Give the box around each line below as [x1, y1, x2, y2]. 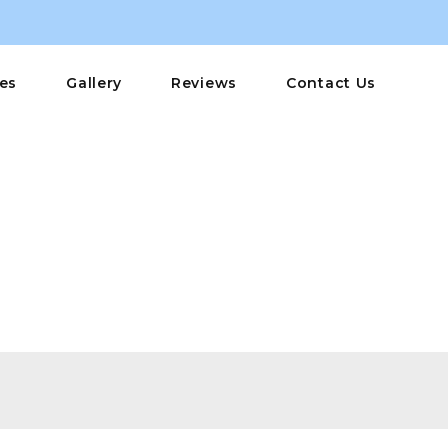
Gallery [66, 74, 123, 92]
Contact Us [286, 74, 376, 92]
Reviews [171, 74, 237, 92]
